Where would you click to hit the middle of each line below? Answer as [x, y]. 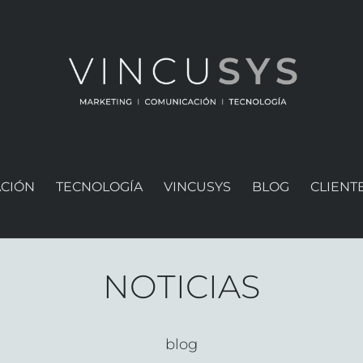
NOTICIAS [181, 286]
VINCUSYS [197, 187]
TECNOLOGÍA [99, 187]
